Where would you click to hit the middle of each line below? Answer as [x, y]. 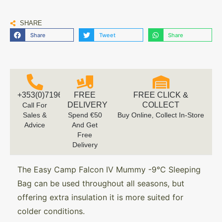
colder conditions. [51, 211]
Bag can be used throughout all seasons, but [101, 184]
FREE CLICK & [161, 95]
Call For [35, 105]
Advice [35, 125]
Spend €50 [85, 115]
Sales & [35, 115]
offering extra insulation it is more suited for [100, 197]
